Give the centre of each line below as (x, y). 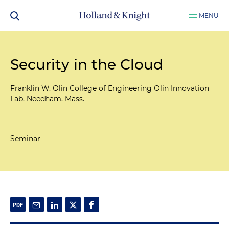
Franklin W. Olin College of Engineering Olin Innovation (110, 88)
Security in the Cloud (87, 64)
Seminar (25, 139)
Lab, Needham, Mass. (47, 99)
